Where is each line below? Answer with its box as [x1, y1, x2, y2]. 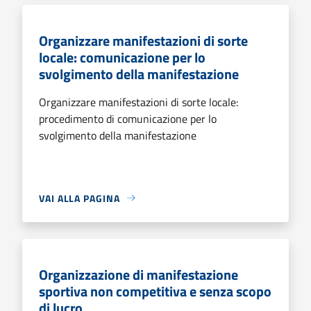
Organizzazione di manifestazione [39, 263, 238, 285]
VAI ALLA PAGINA [39, 190, 120, 205]
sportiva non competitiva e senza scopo [39, 280, 271, 302]
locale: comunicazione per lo [39, 46, 205, 68]
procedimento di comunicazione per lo [39, 110, 217, 127]
